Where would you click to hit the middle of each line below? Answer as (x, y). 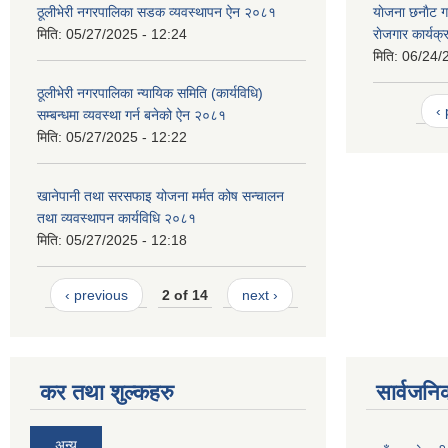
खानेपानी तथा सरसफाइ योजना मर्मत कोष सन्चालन (160, 196)
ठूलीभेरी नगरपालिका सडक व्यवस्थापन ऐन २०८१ (156, 12)
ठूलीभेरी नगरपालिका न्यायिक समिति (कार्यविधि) (150, 93)
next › (260, 294)
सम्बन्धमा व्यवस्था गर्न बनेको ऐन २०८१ (131, 115)
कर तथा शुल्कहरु (107, 393)
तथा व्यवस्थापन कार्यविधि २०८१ (116, 218)
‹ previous (96, 294)
